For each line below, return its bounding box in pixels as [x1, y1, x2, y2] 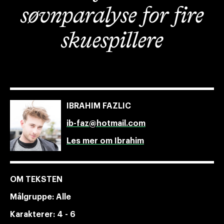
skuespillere [61, 30, 163, 52]
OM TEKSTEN [10, 175, 62, 183]
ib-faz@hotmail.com [66, 119, 145, 127]
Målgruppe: [10, 193, 56, 201]
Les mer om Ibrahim [66, 137, 144, 145]
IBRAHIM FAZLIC [66, 102, 131, 110]
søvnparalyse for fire [20, 5, 203, 27]
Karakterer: [10, 210, 57, 218]
